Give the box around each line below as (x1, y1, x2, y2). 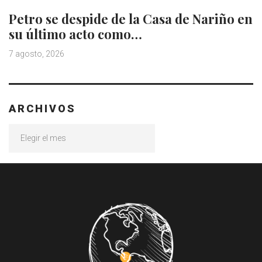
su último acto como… (9, 25, 142, 43)
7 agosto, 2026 (9, 49, 64, 59)
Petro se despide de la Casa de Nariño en (9, 10, 253, 28)
